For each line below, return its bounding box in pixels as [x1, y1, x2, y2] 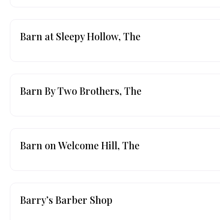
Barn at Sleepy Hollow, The [20, 29, 140, 43]
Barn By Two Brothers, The [20, 83, 141, 97]
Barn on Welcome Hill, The [20, 138, 139, 152]
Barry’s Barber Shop [20, 192, 112, 206]
